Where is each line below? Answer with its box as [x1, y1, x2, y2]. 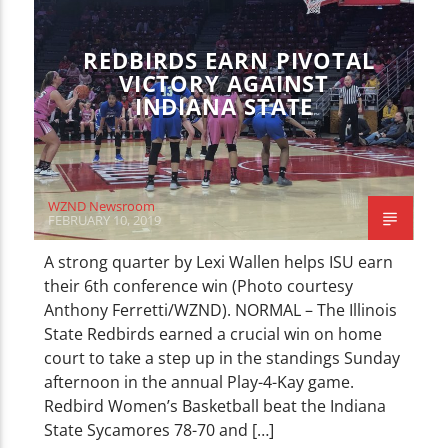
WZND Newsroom [48, 196, 156, 215]
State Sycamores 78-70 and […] [44, 418, 275, 441]
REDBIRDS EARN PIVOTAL [83, 44, 375, 76]
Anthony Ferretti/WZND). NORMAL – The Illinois [44, 298, 398, 321]
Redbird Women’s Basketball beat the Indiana [44, 394, 387, 417]
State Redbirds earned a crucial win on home [44, 322, 383, 345]
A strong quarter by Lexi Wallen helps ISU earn [44, 250, 394, 273]
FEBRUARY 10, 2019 [48, 210, 162, 229]
